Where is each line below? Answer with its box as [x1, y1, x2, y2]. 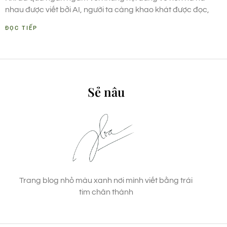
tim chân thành [79, 188, 133, 197]
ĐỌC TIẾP [5, 25, 37, 32]
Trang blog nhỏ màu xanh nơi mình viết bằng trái [19, 176, 193, 185]
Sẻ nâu [87, 84, 125, 100]
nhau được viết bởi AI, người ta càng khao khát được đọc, [5, 6, 209, 14]
